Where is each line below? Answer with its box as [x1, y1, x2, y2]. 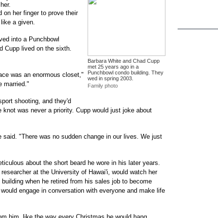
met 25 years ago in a [88, 64, 139, 70]
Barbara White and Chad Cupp [88, 58, 160, 64]
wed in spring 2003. [88, 75, 133, 81]
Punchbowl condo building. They [88, 70, 163, 75]
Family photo [88, 83, 118, 89]
